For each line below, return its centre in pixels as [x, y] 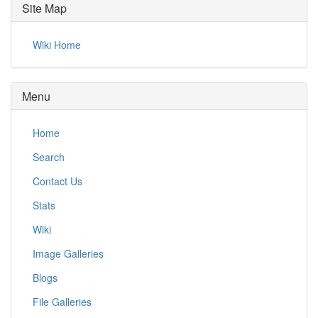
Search [49, 157]
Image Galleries [68, 253]
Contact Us [57, 181]
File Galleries [62, 302]
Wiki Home [57, 45]
